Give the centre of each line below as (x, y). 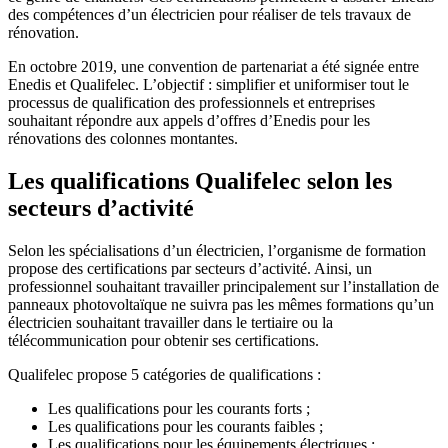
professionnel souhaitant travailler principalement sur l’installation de (223, 286)
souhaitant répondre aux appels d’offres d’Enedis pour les (189, 120)
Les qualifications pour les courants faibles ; (185, 426)
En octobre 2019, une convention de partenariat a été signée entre (213, 66)
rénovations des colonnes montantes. (123, 138)
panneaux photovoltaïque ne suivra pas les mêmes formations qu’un (221, 304)
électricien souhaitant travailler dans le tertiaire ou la (170, 322)
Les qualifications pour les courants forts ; (179, 408)
